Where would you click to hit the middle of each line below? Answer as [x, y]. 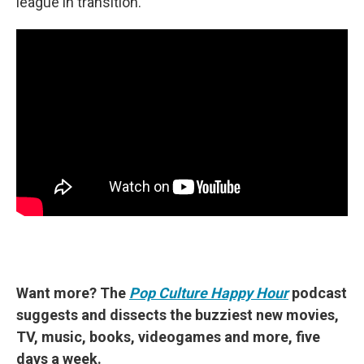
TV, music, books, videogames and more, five [168, 336]
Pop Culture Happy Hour [209, 292]
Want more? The [73, 292]
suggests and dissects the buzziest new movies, [178, 314]
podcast [319, 292]
